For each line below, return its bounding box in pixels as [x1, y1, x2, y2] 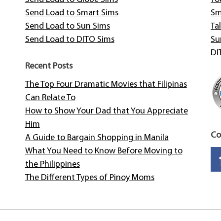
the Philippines [25, 160, 80, 170]
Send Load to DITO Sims [25, 35, 114, 45]
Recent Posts [25, 62, 73, 72]
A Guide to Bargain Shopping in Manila [25, 133, 169, 143]
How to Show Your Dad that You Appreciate [25, 107, 188, 116]
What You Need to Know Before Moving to [25, 147, 183, 156]
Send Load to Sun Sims [25, 22, 110, 32]
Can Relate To [25, 93, 75, 103]
